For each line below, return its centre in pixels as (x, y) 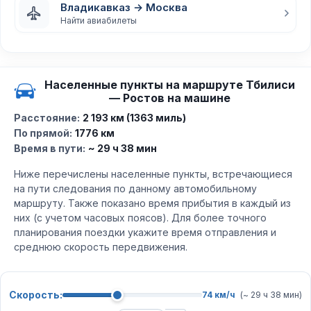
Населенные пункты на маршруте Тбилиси (169, 85)
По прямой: (43, 133)
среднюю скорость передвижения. (101, 247)
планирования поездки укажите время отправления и (145, 232)
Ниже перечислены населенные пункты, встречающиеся (153, 174)
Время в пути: (50, 148)
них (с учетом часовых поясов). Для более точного (140, 218)
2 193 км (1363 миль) (134, 118)
